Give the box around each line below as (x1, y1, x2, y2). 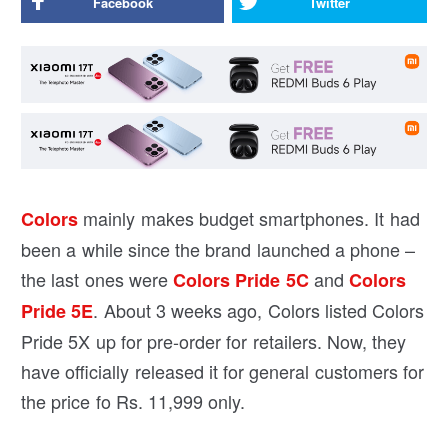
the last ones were (21, 266, 174, 293)
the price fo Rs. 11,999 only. (21, 388, 246, 415)
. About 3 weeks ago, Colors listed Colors (93, 297, 425, 324)
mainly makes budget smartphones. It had (78, 205, 420, 232)
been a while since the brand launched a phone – (21, 236, 416, 263)
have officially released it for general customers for (21, 358, 424, 385)
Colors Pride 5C (173, 267, 309, 294)
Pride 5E (21, 298, 94, 325)
